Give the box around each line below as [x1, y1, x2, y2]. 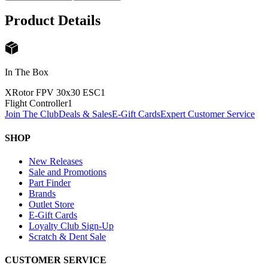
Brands [29, 188, 56, 199]
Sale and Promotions [29, 166, 106, 177]
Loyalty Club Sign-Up [29, 220, 114, 231]
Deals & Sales [59, 109, 112, 120]
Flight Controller [5, 98, 68, 109]
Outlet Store [29, 199, 74, 209]
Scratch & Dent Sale [29, 231, 106, 242]
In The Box [5, 67, 48, 78]
